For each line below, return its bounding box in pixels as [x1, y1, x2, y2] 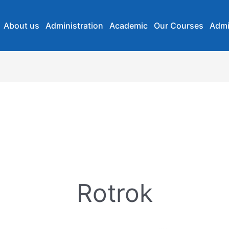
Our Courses [153, 20, 203, 31]
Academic [109, 20, 148, 31]
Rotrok [76, 178, 153, 209]
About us [3, 20, 39, 31]
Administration [45, 20, 103, 31]
